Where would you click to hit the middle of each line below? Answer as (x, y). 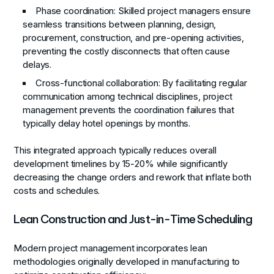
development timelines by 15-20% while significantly (120, 164)
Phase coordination (75, 11)
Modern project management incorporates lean (110, 248)
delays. (37, 65)
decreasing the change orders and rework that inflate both (132, 177)
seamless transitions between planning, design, (120, 25)
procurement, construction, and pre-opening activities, (134, 38)
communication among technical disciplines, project (128, 96)
